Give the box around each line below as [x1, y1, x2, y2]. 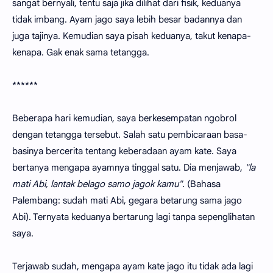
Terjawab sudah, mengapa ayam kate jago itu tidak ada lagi [12, 260, 253, 272]
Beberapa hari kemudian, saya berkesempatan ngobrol [12, 112, 236, 124]
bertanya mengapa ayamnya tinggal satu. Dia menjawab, [12, 161, 245, 173]
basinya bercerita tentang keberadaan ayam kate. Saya [12, 145, 236, 157]
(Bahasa [187, 178, 221, 190]
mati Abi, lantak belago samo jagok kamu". [12, 178, 187, 190]
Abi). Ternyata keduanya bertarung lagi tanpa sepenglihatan [12, 211, 255, 222]
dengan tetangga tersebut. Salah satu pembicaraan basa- [12, 129, 247, 140]
